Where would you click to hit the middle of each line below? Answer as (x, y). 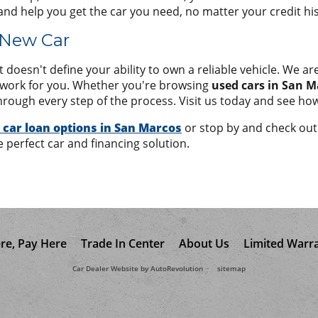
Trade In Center (122, 243)
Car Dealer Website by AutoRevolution (138, 268)
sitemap (231, 268)
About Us (204, 243)
